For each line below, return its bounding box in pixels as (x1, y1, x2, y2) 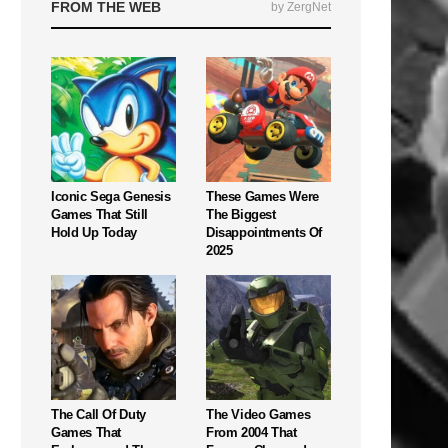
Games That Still (51, 206, 148, 222)
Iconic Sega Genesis (51, 188, 171, 204)
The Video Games (206, 406, 311, 422)
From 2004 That (206, 424, 297, 440)
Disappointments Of (206, 224, 322, 240)
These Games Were (206, 188, 319, 204)
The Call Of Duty (51, 406, 146, 422)
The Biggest (206, 206, 276, 222)
